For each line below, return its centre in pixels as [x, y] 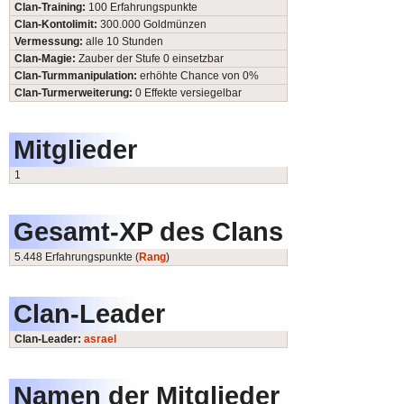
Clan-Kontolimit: [57, 24]
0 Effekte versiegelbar [188, 93]
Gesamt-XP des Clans [148, 231]
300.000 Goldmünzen [153, 24]
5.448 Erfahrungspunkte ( [77, 257]
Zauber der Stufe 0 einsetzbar [151, 59]
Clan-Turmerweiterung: [75, 93]
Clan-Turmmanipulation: [77, 76]
